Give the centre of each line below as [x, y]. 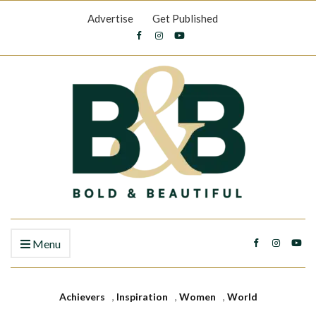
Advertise [110, 18]
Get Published [185, 18]
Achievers [82, 297]
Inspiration [142, 297]
